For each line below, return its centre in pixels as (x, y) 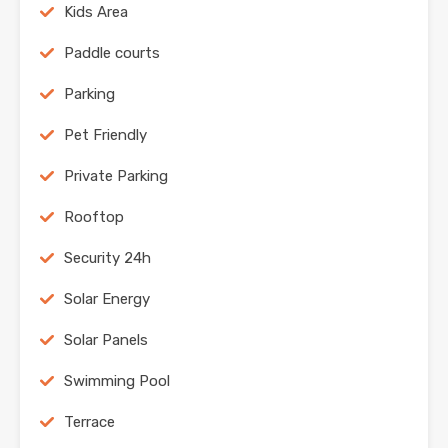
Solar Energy (107, 299)
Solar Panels (106, 340)
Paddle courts (112, 53)
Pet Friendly (105, 135)
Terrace (89, 422)
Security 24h (107, 258)
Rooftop (94, 217)
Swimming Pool (117, 381)
